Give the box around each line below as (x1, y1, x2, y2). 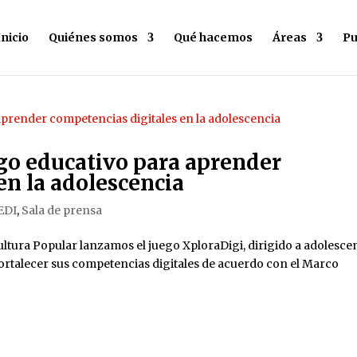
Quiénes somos (49, 30, 138, 45)
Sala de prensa (22, 203, 103, 218)
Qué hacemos (174, 30, 253, 45)
